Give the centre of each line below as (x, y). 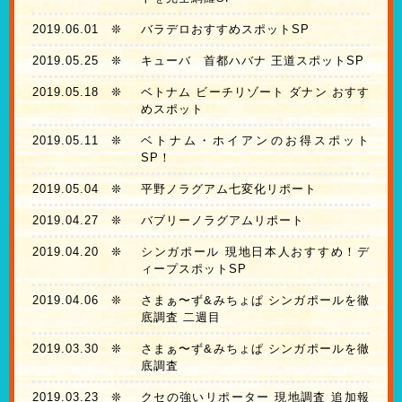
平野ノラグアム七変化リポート (228, 189)
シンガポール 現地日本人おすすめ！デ (255, 252)
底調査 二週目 (180, 318)
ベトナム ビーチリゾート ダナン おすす (255, 92)
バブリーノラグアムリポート (222, 221)
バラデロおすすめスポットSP (225, 30)
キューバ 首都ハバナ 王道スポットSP (252, 61)
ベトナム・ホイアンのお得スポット (255, 141)
